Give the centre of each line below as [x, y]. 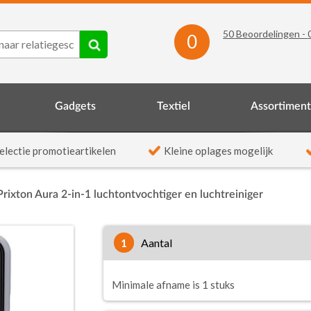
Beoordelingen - [271, 34]
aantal [160, 243]
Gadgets [75, 106]
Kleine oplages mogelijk [219, 151]
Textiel [173, 106]
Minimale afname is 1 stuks [173, 285]
